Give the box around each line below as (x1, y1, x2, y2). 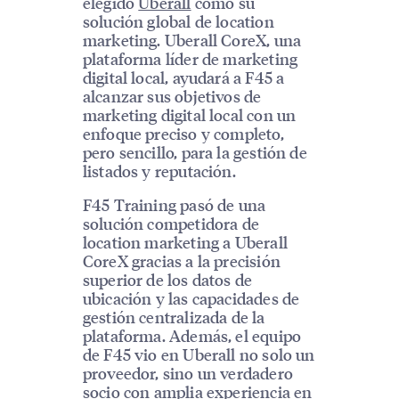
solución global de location (82, 10, 274, 31)
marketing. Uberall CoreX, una (82, 28, 302, 50)
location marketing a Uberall (82, 231, 288, 252)
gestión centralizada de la (82, 305, 265, 327)
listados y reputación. (82, 159, 236, 181)
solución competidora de (82, 212, 259, 233)
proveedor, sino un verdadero (82, 362, 293, 383)
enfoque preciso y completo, (82, 122, 284, 143)
